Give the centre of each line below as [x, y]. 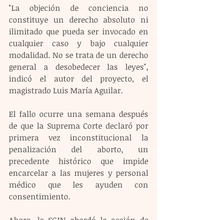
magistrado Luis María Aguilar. [66, 91]
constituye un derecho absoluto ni [79, 20]
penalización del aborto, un [79, 150]
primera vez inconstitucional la [79, 138]
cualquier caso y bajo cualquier [79, 43]
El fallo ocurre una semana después [79, 114]
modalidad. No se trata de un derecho [79, 55]
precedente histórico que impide [79, 161]
